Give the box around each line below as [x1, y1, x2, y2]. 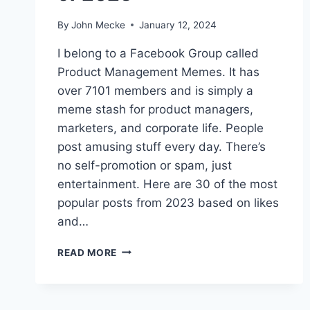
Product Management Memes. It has [57, 64, 259, 79]
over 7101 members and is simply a [57, 83, 253, 98]
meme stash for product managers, [57, 102, 253, 116]
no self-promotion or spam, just [57, 158, 232, 172]
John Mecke [71, 19, 126, 30]
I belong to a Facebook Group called [57, 46, 259, 60]
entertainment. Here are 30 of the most [57, 176, 277, 191]
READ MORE [57, 246, 118, 258]
